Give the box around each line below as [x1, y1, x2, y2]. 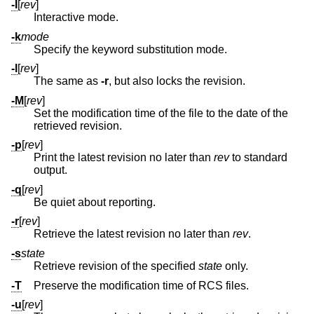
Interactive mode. [34, 11, 118, 23]
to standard [229, 151, 244, 164]
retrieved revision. [80, 119, 122, 132]
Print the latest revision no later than [34, 151, 214, 164]
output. [34, 164, 67, 177]
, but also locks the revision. [109, 75, 245, 88]
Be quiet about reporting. [34, 196, 156, 208]
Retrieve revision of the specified [34, 260, 198, 273]
